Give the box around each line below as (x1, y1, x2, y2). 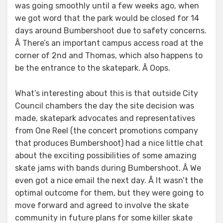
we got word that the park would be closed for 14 (15, 13, 199, 23)
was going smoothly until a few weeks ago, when (15, 1, 199, 10)
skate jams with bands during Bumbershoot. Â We (15, 163, 201, 173)
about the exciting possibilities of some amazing (15, 151, 197, 160)
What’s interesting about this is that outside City (15, 89, 198, 98)
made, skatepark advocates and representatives (15, 113, 195, 123)
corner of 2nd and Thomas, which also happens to (15, 51, 203, 60)
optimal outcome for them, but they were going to (15, 188, 204, 198)
